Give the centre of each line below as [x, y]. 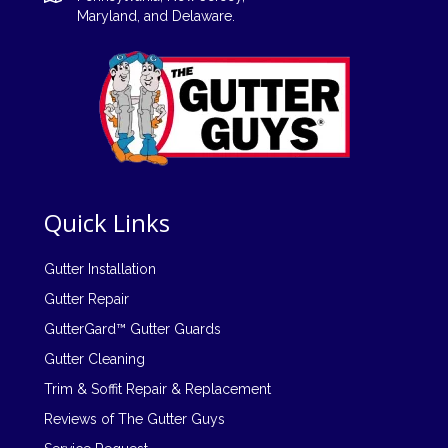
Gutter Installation [100, 269]
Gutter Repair [86, 299]
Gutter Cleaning [94, 359]
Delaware [202, 16]
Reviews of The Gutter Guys [134, 419]
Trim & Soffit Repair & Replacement [157, 389]
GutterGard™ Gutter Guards [132, 329]
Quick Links [107, 223]
